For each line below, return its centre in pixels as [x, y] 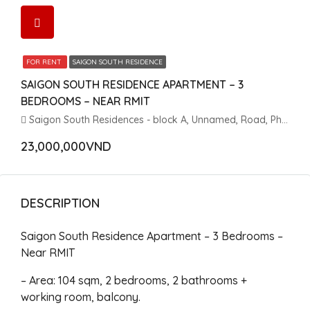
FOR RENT [45, 62]
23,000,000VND [66, 146]
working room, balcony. [81, 297]
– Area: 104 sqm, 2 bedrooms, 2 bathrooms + [134, 280]
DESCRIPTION [60, 203]
